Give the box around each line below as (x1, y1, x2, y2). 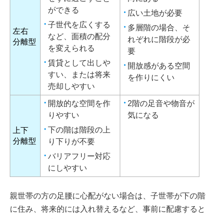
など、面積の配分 (48, 32, 110, 41)
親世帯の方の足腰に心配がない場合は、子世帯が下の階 (10, 191, 205, 200)
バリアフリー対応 (48, 152, 110, 160)
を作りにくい (128, 73, 175, 82)
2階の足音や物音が (128, 99, 195, 108)
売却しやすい (48, 82, 95, 90)
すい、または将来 (48, 70, 110, 79)
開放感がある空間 (128, 61, 190, 70)
